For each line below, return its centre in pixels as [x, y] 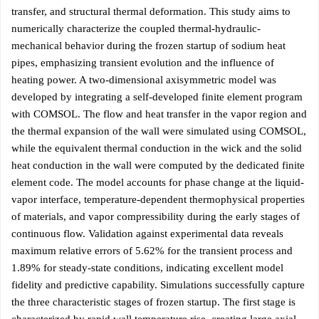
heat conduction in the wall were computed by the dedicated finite [158, 165]
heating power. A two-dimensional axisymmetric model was [144, 80]
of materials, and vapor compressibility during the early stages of [156, 216]
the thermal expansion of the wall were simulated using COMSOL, [159, 131]
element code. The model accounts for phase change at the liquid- [158, 182]
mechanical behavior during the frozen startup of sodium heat [148, 46]
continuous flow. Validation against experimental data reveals [147, 234]
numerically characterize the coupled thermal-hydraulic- [136, 28]
